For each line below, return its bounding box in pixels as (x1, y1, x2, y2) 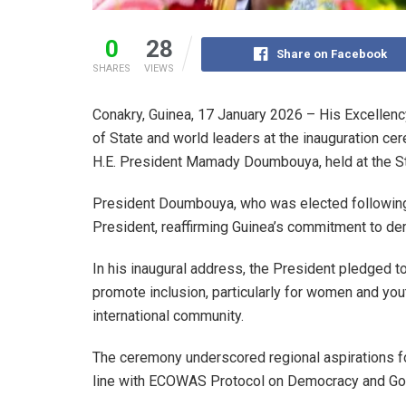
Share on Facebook (276, 46, 388, 61)
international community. (92, 306, 244, 324)
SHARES (92, 62, 130, 74)
